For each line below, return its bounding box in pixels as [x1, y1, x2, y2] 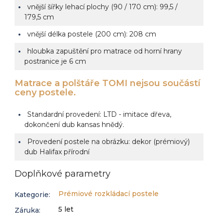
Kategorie [15, 190, 49, 199]
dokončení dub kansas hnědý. [24, 120, 124, 129]
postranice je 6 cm [24, 57, 86, 66]
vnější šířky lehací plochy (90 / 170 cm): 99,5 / [27, 2, 178, 11]
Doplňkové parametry [15, 168, 110, 179]
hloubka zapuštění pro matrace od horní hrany [27, 47, 182, 55]
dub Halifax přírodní [24, 147, 90, 156]
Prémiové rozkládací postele [58, 189, 159, 198]
